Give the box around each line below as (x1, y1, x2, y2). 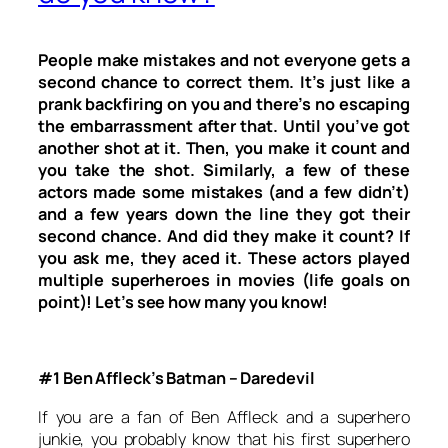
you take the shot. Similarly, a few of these (38, 158, 410, 181)
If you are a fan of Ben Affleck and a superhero (38, 405, 410, 428)
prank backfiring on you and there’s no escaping (38, 92, 410, 115)
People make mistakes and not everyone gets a (38, 48, 410, 71)
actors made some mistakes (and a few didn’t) (38, 180, 410, 203)
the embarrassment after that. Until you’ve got (38, 114, 410, 137)
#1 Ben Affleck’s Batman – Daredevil (38, 367, 315, 390)
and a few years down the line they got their (38, 202, 410, 225)
